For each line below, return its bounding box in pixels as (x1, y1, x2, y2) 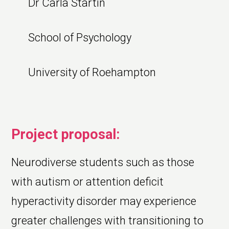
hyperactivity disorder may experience (11, 195, 197, 208)
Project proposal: (11, 126, 120, 143)
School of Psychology (28, 31, 131, 44)
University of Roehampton (28, 65, 156, 79)
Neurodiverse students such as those (11, 156, 195, 169)
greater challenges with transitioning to (11, 214, 204, 227)
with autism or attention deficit (11, 175, 164, 189)
